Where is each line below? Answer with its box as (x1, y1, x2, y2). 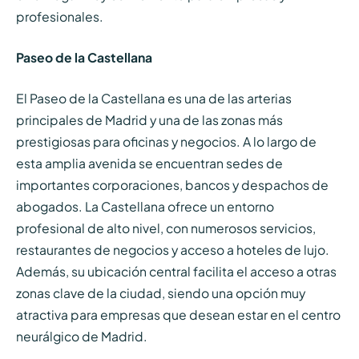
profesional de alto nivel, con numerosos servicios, (15, 220, 316, 236)
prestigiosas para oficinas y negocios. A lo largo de (15, 133, 317, 149)
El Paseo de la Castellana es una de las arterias (15, 90, 292, 106)
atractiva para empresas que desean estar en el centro (15, 306, 341, 322)
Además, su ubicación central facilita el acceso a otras (15, 263, 337, 279)
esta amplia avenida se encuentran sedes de (15, 155, 283, 171)
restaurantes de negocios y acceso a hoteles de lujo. (15, 241, 329, 257)
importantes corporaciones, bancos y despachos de (15, 176, 329, 192)
